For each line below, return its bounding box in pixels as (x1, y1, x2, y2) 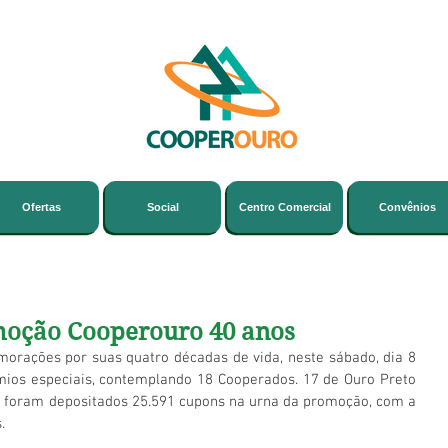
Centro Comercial (239, 201, 331, 213)
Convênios (378, 201, 436, 213)
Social (147, 201, 179, 213)
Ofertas (21, 201, 61, 213)
